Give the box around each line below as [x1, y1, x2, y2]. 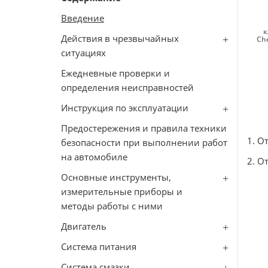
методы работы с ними [61, 200, 163, 212]
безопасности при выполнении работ [61, 136, 227, 148]
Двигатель [61, 220, 106, 232]
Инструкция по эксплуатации [61, 102, 188, 114]
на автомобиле [61, 151, 127, 163]
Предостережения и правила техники [61, 122, 227, 134]
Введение [61, 12, 104, 24]
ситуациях [61, 47, 106, 59]
